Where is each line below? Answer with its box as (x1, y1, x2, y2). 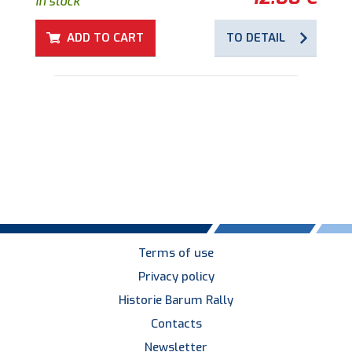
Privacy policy (137, 268, 214, 284)
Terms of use (138, 244, 214, 261)
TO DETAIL (226, 29, 285, 46)
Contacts (150, 315, 202, 332)
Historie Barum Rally (119, 291, 233, 308)
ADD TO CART (67, 29, 144, 46)
